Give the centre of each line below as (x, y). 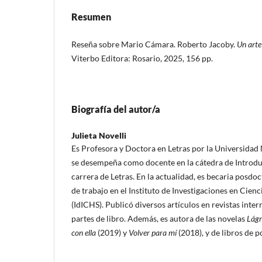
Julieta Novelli (99, 135)
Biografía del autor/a (116, 109)
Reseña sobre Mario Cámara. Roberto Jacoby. (154, 44)
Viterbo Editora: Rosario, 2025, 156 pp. (142, 58)
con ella (84, 232)
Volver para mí (153, 232)
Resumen (91, 16)
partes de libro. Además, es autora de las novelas (159, 218)
